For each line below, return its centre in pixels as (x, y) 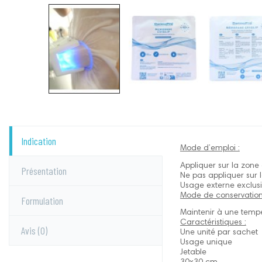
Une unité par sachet (219, 233)
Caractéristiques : (213, 223)
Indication (39, 141)
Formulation (42, 200)
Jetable (193, 253)
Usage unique (206, 243)
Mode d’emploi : (210, 148)
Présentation (44, 170)
